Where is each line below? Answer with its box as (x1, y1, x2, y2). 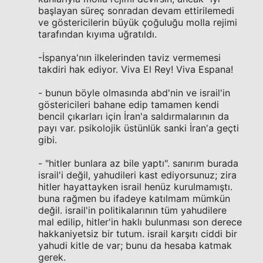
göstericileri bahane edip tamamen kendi (38, 99, 219, 110)
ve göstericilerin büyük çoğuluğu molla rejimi (38, 16, 237, 28)
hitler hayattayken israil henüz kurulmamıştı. (38, 181, 232, 193)
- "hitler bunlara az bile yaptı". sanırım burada (38, 157, 238, 169)
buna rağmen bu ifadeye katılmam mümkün (38, 193, 230, 204)
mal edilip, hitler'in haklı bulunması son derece (38, 216, 242, 228)
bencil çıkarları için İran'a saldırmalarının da (38, 110, 229, 122)
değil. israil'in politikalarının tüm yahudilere (38, 204, 227, 216)
